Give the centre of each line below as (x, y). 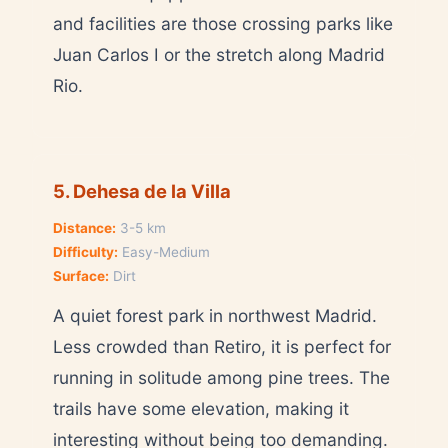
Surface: (81, 275)
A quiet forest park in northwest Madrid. (215, 315)
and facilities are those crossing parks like (223, 23)
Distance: (84, 227)
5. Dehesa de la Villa (142, 190)
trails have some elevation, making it (201, 408)
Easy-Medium (164, 251)
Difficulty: (85, 251)
